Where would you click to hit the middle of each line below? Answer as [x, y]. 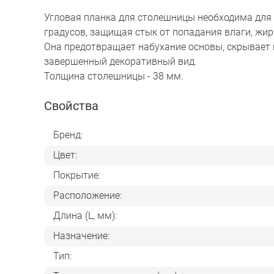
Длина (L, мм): [85, 216]
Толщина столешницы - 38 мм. [114, 76]
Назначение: [81, 236]
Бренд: [68, 135]
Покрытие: [77, 176]
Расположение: [87, 196]
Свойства [71, 106]
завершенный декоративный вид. [120, 61]
